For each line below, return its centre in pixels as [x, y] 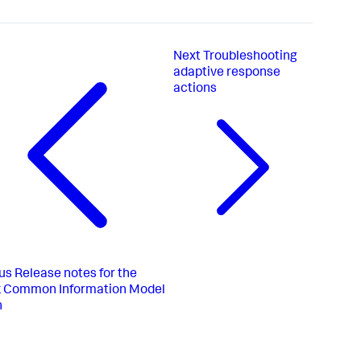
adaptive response [226, 74]
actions [195, 90]
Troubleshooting [250, 58]
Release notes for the [76, 274]
